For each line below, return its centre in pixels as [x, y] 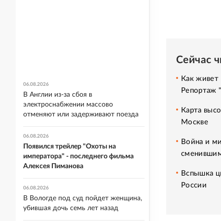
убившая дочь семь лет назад [71, 208]
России [194, 185]
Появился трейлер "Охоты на [70, 147]
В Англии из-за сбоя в [58, 95]
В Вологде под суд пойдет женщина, [83, 198]
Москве [195, 122]
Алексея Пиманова [53, 166]
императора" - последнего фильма [78, 156]
